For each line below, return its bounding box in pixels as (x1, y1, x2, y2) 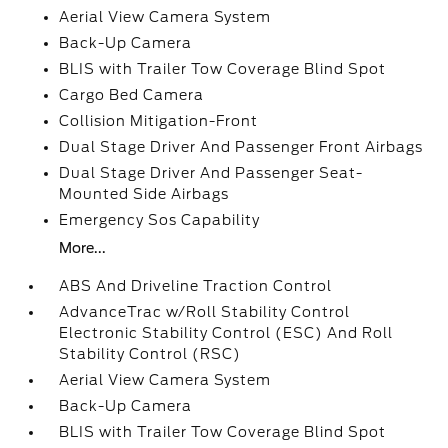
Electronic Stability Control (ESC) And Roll (59, 325, 394, 341)
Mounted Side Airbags (59, 186, 230, 202)
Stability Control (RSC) (59, 346, 242, 362)
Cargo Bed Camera (59, 87, 205, 103)
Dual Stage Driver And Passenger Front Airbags (59, 139, 424, 155)
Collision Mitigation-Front (59, 113, 259, 129)
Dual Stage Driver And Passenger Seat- (59, 165, 364, 181)
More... (59, 240, 107, 256)
